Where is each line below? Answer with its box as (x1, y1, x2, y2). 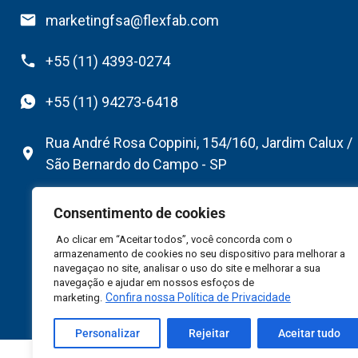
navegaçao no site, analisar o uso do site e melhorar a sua (54, 262, 320, 274)
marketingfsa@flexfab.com (45, 11, 219, 29)
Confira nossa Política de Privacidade (105, 291, 291, 304)
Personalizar (74, 327, 140, 340)
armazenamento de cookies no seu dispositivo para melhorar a (54, 248, 345, 260)
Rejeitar (188, 327, 229, 340)
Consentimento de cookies (54, 205, 225, 221)
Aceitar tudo (278, 327, 341, 340)
